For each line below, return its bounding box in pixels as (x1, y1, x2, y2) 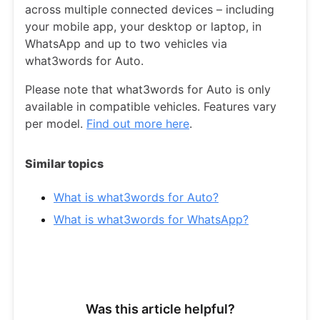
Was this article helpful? (85, 301, 235, 316)
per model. (25, 116, 86, 131)
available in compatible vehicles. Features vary (25, 99, 276, 114)
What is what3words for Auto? (54, 190, 219, 204)
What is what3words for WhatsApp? (54, 212, 249, 226)
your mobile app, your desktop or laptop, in (25, 19, 261, 34)
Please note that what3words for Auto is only (25, 82, 271, 96)
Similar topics (25, 156, 104, 171)
